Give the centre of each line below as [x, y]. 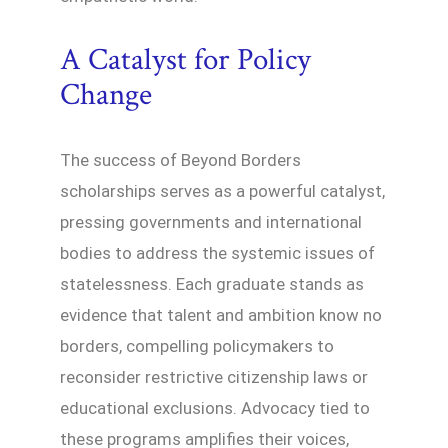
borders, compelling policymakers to [197, 346]
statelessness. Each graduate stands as [212, 284]
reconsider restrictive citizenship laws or [214, 377]
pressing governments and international [211, 222]
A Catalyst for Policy [185, 60]
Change [106, 95]
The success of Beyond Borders [180, 160]
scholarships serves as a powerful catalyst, [222, 191]
